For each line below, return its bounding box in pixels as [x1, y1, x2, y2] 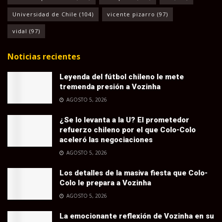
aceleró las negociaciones [59, 135, 153, 144]
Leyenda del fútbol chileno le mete [59, 72, 184, 81]
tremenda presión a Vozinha [59, 82, 161, 91]
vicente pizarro [107, 10, 155, 18]
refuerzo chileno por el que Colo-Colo [59, 125, 196, 134]
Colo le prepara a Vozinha [59, 178, 151, 187]
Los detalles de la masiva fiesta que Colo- [59, 168, 208, 177]
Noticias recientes [7, 51, 80, 62]
